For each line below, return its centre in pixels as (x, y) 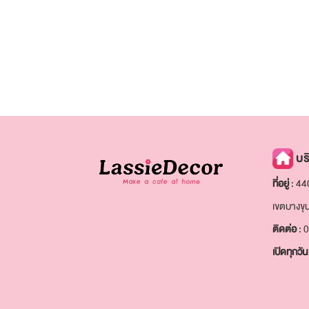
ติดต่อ (284, 229)
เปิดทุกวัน (290, 252)
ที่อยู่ (280, 183)
